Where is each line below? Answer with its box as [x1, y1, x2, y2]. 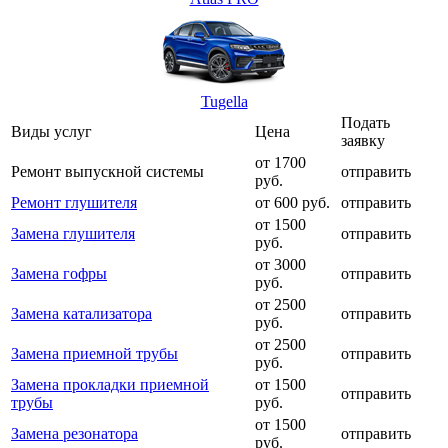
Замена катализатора [11, 304, 152, 322]
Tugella [200, 92, 248, 110]
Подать [341, 113, 390, 131]
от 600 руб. [255, 193, 330, 211]
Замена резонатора [11, 424, 138, 442]
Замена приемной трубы [11, 344, 178, 362]
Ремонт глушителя [11, 193, 137, 211]
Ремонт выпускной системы [11, 162, 204, 180]
